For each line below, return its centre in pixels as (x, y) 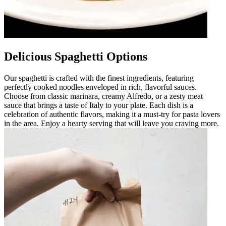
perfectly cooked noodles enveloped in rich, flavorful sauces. (100, 87)
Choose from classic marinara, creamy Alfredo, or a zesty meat (103, 96)
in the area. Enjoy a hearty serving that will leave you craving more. (111, 123)
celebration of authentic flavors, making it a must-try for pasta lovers (112, 114)
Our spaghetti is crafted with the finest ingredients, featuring (99, 78)
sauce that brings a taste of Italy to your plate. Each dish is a (99, 105)
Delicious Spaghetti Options (76, 56)
